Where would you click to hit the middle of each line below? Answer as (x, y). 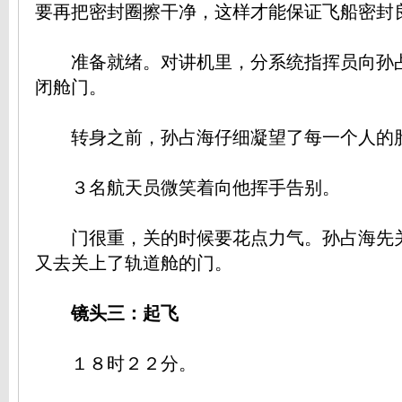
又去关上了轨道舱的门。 (134, 263)
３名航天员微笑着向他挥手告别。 (188, 188)
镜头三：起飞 (107, 314)
